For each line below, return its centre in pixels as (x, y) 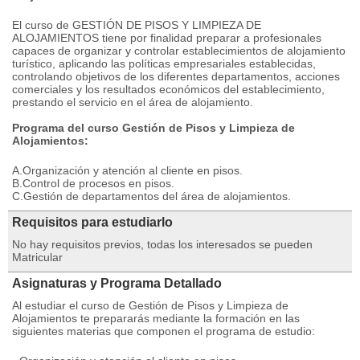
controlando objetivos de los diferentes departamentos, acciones (176, 76)
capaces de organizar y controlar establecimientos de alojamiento (179, 51)
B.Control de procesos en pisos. (93, 183)
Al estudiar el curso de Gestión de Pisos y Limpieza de (150, 305)
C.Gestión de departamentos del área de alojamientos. (151, 196)
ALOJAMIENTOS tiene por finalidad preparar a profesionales (167, 38)
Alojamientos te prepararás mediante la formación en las (156, 318)
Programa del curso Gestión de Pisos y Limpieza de (153, 128)
